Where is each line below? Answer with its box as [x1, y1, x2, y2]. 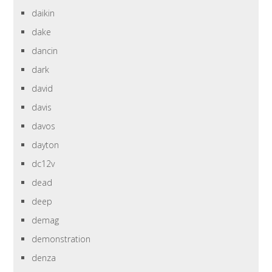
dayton [32, 139, 59, 151]
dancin [32, 45, 58, 57]
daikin [32, 7, 55, 19]
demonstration [32, 233, 91, 245]
